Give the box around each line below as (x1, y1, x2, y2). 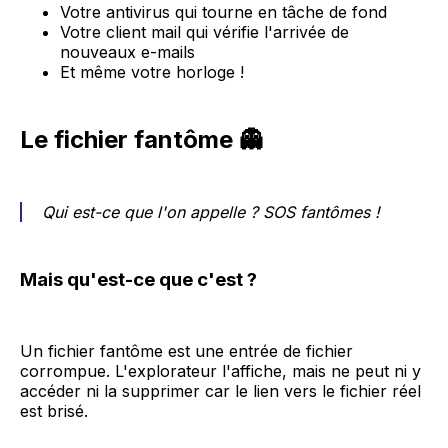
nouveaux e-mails (60, 42, 195, 63)
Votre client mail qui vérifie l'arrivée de (60, 22, 349, 43)
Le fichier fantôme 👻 (20, 125, 263, 155)
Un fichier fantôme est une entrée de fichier (20, 340, 353, 361)
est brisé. (20, 400, 88, 421)
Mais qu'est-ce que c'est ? (20, 268, 257, 292)
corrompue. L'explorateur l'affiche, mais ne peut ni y (20, 360, 421, 381)
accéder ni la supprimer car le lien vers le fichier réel (20, 380, 421, 401)
